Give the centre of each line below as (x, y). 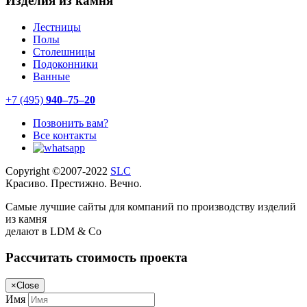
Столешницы (64, 51)
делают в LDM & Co (53, 231)
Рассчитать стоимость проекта (97, 258)
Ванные (51, 76)
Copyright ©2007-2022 (58, 171)
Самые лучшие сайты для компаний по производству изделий (151, 206)
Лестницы (57, 27)
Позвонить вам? (71, 123)
